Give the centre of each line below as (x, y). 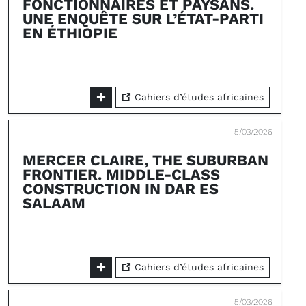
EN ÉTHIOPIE (70, 33)
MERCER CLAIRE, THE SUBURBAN (145, 160)
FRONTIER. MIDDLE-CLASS (121, 175)
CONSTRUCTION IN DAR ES (121, 189)
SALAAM (54, 203)
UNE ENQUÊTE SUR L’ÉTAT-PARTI (143, 19)
